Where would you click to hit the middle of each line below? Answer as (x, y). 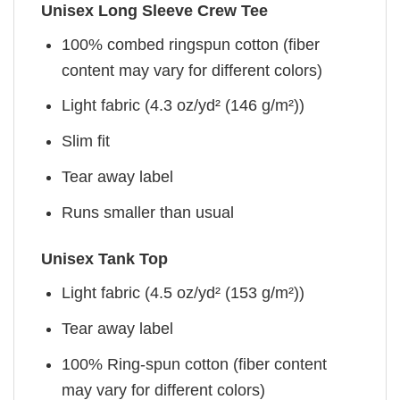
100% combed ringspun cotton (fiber (191, 44)
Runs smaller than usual (148, 212)
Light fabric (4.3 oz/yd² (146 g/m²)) (183, 106)
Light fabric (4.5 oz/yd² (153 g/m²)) (183, 293)
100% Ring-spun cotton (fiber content (195, 364)
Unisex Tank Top (104, 259)
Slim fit (86, 142)
